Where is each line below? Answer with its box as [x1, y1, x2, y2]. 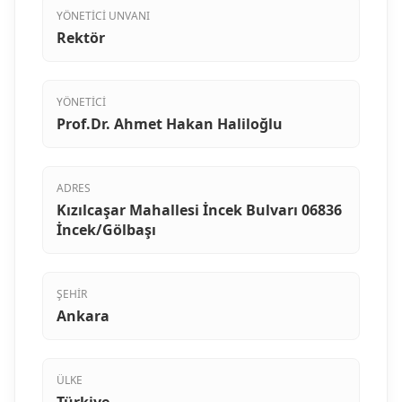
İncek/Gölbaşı [57, 220, 156, 240]
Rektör [57, 28, 105, 48]
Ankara [57, 306, 109, 327]
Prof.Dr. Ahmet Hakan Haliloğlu [57, 114, 283, 135]
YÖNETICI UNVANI [57, 8, 150, 24]
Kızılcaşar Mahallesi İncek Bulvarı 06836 [57, 200, 342, 221]
